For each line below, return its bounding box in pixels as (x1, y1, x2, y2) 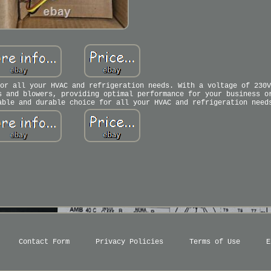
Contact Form (18, 238, 70, 246)
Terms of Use (189, 238, 240, 246)
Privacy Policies (95, 238, 163, 246)
